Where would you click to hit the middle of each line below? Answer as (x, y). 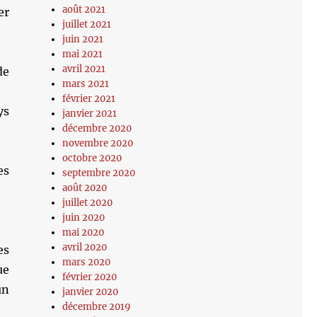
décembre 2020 (97, 128)
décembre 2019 (97, 307)
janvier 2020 (91, 292)
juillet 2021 (87, 24)
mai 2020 (83, 232)
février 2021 (89, 99)
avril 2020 (85, 247)
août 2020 (85, 188)
